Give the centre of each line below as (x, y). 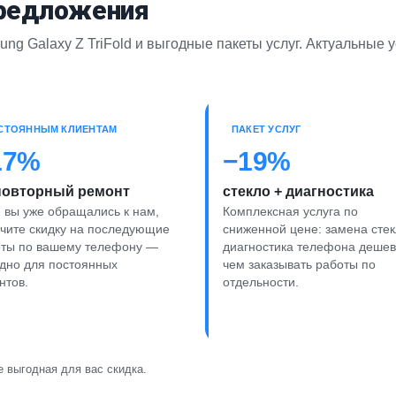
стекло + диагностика (298, 191)
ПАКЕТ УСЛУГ (267, 129)
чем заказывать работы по (299, 264)
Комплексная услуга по (290, 211)
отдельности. (261, 282)
